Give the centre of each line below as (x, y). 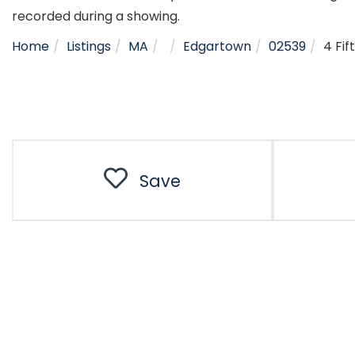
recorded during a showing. (96, 16)
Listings (89, 46)
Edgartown (217, 46)
